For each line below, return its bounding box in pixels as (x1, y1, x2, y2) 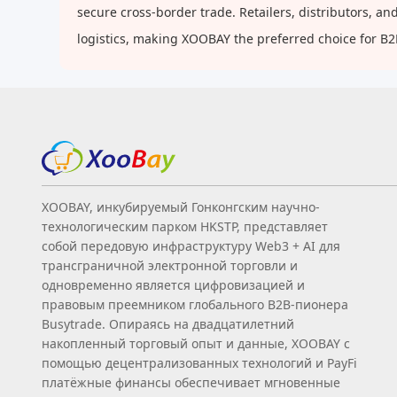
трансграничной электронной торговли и (42, 256, 298, 274)
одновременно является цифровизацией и (42, 276, 305, 293)
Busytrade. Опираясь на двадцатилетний (42, 315, 294, 332)
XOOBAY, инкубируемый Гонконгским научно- (42, 198, 320, 215)
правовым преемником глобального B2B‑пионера (42, 295, 348, 313)
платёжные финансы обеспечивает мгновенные (42, 373, 340, 391)
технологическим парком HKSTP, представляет (42, 217, 328, 235)
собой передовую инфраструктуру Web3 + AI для (42, 237, 340, 254)
